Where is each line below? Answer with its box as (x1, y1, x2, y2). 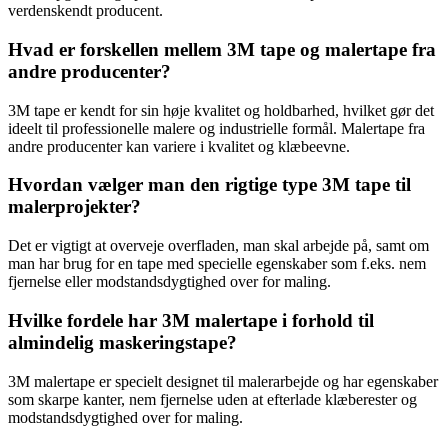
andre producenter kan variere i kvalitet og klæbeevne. (8, 137, 350, 155)
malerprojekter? (8, 196, 141, 218)
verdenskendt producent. (8, 2, 163, 20)
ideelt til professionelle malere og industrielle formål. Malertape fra (8, 119, 425, 137)
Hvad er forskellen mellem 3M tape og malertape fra (8, 38, 436, 60)
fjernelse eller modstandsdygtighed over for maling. (8, 273, 331, 291)
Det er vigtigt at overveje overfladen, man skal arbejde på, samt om (8, 237, 429, 255)
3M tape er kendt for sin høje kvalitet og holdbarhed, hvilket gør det (8, 101, 434, 119)
